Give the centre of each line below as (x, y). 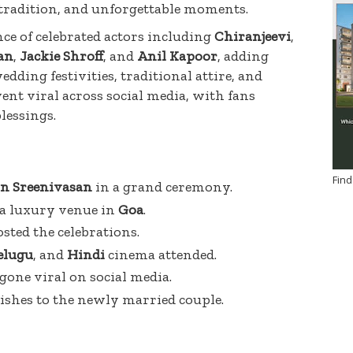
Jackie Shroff (61, 56)
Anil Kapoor (177, 56)
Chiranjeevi (253, 37)
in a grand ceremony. (162, 187)
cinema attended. (161, 254)
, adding (243, 56)
